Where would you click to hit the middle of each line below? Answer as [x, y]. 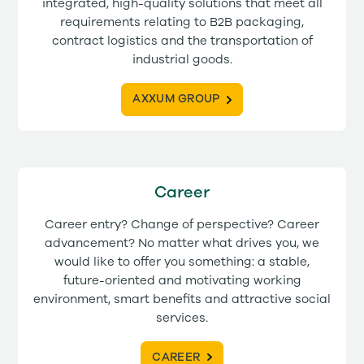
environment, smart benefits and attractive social [182, 299]
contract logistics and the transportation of [182, 41]
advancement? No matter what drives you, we [182, 243]
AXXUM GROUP [176, 100]
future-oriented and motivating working [182, 280]
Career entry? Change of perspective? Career [182, 224]
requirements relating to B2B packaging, [182, 23]
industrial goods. [182, 60]
